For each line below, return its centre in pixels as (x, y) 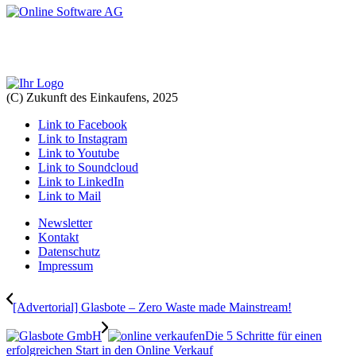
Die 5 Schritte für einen (263, 336)
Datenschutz (69, 252)
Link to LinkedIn (81, 182)
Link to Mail (70, 196)
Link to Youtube (79, 153)
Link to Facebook (83, 125)
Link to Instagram (83, 139)
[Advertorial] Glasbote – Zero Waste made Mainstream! (152, 308)
